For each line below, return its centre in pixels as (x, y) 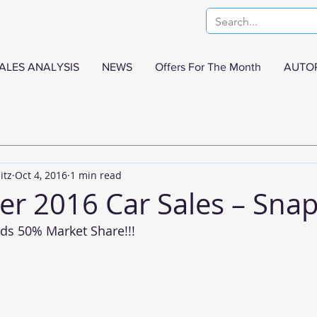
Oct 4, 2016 (41, 175)
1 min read (96, 175)
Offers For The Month (208, 67)
